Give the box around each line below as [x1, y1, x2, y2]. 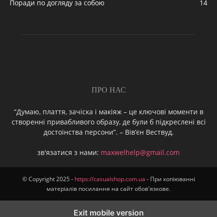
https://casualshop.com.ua [74, 175, 145, 184]
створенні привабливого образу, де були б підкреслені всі [11, 117, 206, 127]
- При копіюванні [145, 175, 195, 184]
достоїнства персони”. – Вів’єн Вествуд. [43, 127, 174, 137]
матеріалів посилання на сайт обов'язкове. [46, 185, 170, 193]
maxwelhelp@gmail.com [101, 148, 180, 157]
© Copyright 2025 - [22, 175, 75, 184]
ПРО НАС [91, 86, 126, 94]
